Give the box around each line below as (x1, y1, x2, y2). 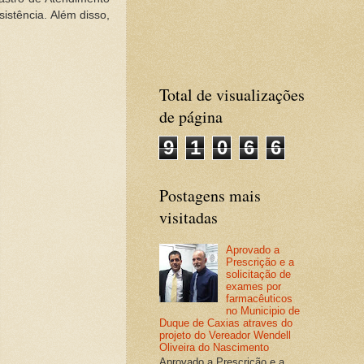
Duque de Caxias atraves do (159, 317, 292, 330)
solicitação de (226, 268, 292, 281)
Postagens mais (159, 184, 261, 206)
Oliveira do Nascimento (159, 341, 269, 354)
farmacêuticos (226, 292, 293, 305)
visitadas (159, 206, 218, 228)
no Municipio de (226, 305, 301, 318)
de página (159, 106, 223, 128)
